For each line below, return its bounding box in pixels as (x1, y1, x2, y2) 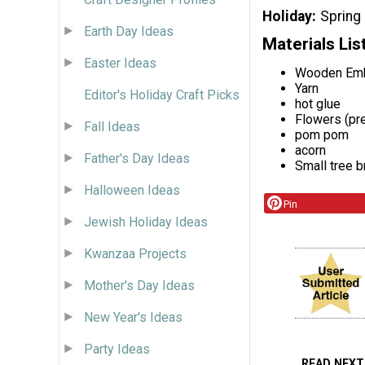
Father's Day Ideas (84, 150, 190, 166)
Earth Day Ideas (84, 23, 174, 39)
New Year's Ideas (84, 309, 182, 325)
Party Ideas (84, 341, 150, 357)
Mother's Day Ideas (84, 277, 195, 293)
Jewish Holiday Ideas (84, 213, 208, 230)
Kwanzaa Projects (84, 245, 187, 262)
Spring (320, 7, 362, 24)
